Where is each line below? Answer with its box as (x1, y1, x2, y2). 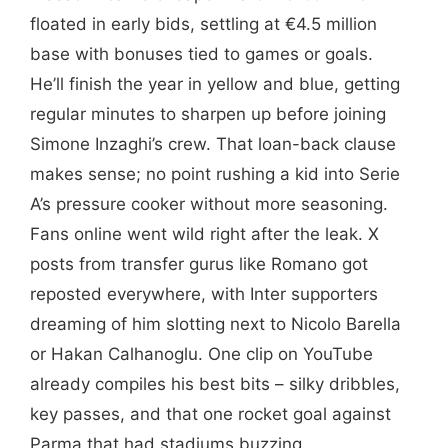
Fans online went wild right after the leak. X (30, 223, 379, 244)
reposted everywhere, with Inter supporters (30, 283, 378, 304)
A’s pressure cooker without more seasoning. (30, 193, 388, 214)
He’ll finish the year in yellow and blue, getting (30, 73, 400, 94)
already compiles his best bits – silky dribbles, (30, 373, 400, 394)
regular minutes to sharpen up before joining (30, 103, 386, 124)
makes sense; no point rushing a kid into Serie (30, 163, 400, 184)
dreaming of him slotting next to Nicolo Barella (30, 313, 401, 334)
